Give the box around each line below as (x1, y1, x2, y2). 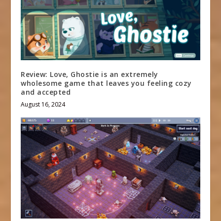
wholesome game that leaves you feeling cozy (21, 78, 192, 88)
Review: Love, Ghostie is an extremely (21, 70, 158, 79)
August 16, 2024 (21, 100, 66, 109)
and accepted (21, 87, 71, 97)
